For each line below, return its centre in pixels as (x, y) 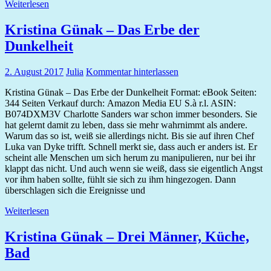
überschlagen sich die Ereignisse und (75, 190)
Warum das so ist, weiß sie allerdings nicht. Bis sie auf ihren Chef (129, 135)
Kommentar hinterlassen (132, 71)
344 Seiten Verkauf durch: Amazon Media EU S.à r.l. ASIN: (120, 103)
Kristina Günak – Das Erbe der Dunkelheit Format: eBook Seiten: (131, 92)
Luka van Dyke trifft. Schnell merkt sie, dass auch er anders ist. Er (131, 146)
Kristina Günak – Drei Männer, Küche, (127, 236)
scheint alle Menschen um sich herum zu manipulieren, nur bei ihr (130, 157)
